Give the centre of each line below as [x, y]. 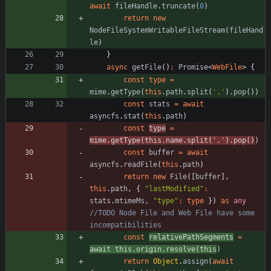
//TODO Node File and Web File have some [172, 213]
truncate [178, 6]
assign [195, 261]
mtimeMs [130, 201]
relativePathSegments [191, 237]
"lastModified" [174, 188]
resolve [181, 249]
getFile [147, 67]
